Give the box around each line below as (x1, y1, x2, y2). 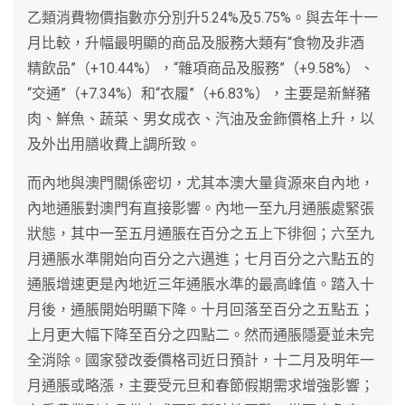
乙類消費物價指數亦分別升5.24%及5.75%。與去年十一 (27, 8, 378, 26)
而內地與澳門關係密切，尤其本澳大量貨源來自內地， (27, 174, 374, 192)
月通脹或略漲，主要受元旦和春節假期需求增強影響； (27, 376, 374, 394)
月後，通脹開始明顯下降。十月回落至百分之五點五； (27, 300, 374, 318)
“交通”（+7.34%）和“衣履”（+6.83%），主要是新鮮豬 (27, 84, 371, 102)
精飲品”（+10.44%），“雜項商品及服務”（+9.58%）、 (27, 59, 374, 77)
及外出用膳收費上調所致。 (27, 135, 201, 153)
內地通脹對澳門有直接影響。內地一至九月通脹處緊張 (27, 199, 374, 217)
